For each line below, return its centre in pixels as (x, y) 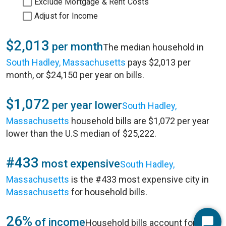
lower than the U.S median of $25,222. (81, 133)
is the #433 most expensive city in (139, 179)
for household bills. (108, 192)
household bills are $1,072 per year (139, 121)
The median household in (153, 47)
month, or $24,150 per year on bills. (75, 75)
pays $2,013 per (158, 62)
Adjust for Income (66, 16)
